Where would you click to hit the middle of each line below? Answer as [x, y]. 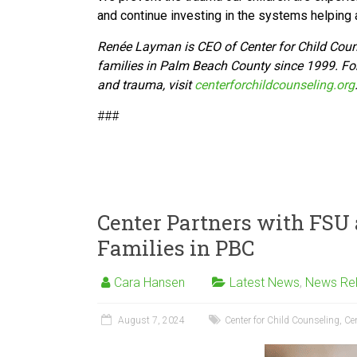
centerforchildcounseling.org [275, 85]
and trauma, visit [146, 85]
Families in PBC [176, 248]
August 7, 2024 [151, 320]
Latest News [265, 282]
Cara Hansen [149, 282]
